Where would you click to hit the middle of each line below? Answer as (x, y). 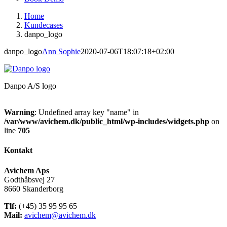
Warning (19, 112)
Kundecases (44, 25)
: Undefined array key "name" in (87, 112)
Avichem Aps (27, 170)
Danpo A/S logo (30, 86)
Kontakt (18, 150)
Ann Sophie (61, 51)
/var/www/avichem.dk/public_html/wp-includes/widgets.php (107, 121)
